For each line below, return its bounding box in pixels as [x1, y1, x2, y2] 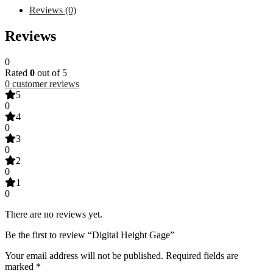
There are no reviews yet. [5, 208, 102, 219]
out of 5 [35, 67, 67, 78]
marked [5, 261, 36, 272]
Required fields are [166, 250, 238, 261]
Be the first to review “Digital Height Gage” [5, 229, 174, 240]
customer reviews [10, 78, 79, 89]
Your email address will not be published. [5, 250, 163, 261]
